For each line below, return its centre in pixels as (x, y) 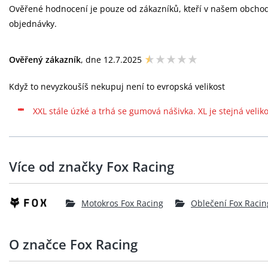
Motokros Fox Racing (122, 203)
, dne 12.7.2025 (112, 60)
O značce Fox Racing (73, 244)
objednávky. (33, 24)
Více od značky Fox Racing (92, 166)
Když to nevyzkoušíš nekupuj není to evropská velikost (117, 86)
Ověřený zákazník (45, 60)
